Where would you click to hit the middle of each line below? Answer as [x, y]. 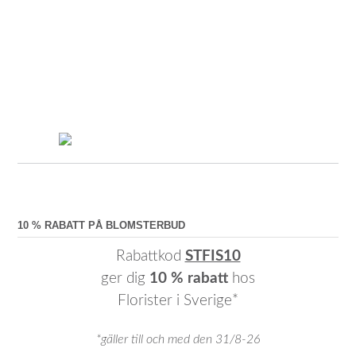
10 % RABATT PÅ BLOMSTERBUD [101, 225]
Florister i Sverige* [178, 300]
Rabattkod [150, 256]
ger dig [125, 278]
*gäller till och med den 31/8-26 [178, 340]
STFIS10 [213, 256]
